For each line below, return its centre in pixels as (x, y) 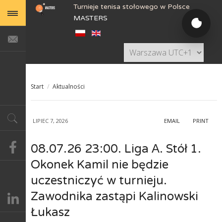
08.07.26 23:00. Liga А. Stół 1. (116, 149)
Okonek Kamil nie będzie (100, 165)
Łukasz (50, 212)
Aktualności (69, 86)
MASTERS (91, 18)
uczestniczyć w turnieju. (99, 181)
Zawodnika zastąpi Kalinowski (114, 196)
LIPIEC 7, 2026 (50, 121)
